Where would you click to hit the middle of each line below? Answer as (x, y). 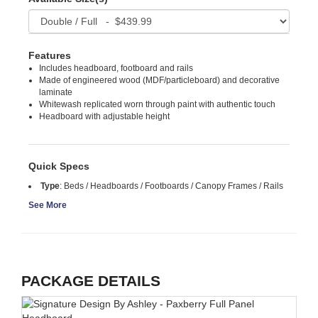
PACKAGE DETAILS (91, 281)
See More (48, 205)
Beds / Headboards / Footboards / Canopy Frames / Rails (174, 186)
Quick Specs (59, 166)
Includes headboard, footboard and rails (116, 68)
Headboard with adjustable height (104, 116)
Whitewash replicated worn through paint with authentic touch (157, 104)
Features (50, 55)
